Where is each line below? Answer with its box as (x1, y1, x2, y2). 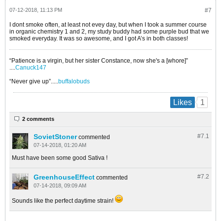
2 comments (22, 116, 54, 122)
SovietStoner (34, 133, 77, 141)
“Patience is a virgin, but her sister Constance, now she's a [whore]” (9, 57, 188, 64)
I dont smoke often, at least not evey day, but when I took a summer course (9, 21, 207, 28)
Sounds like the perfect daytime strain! (12, 197, 115, 205)
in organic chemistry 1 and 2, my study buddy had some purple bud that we (9, 28, 209, 35)
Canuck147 (15, 64, 46, 71)
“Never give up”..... (9, 77, 58, 85)
